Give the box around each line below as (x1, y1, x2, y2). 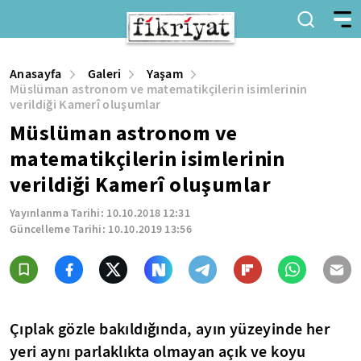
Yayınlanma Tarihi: (10, 205, 107, 221)
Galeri (87, 65, 122, 82)
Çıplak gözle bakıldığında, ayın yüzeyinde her (10, 318, 330, 339)
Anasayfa (10, 65, 62, 82)
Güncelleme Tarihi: (10, 222, 109, 237)
